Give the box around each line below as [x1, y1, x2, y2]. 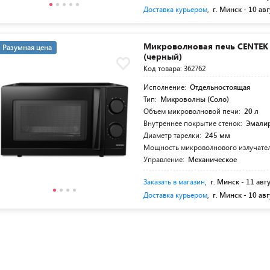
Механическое [188, 154, 237, 164]
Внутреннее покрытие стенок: [143, 118, 245, 128]
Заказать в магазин [143, 177, 206, 186]
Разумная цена [2, 42, 52, 52]
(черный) [143, 51, 183, 62]
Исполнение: [143, 82, 189, 92]
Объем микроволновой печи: [143, 106, 243, 116]
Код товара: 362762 [143, 63, 206, 73]
